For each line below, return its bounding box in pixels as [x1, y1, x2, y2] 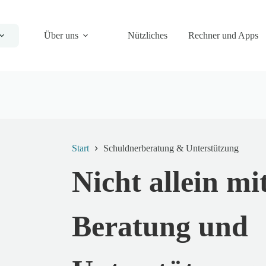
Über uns [43, 30, 78, 40]
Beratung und [72, 210, 249, 243]
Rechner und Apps [188, 30, 258, 40]
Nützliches [127, 30, 167, 40]
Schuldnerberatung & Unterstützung [103, 143, 239, 154]
